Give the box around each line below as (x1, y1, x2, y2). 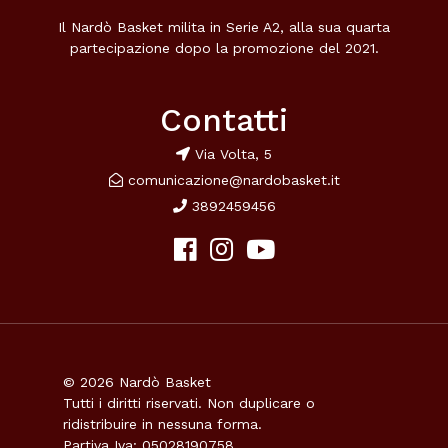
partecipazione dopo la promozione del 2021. (69, 39, 379, 56)
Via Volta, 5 (190, 146, 272, 163)
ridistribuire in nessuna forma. (63, 416, 262, 433)
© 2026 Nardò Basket (63, 374, 211, 391)
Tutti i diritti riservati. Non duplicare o (63, 395, 315, 412)
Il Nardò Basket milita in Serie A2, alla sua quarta (58, 18, 390, 35)
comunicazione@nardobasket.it (127, 172, 340, 189)
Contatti (160, 101, 288, 140)
